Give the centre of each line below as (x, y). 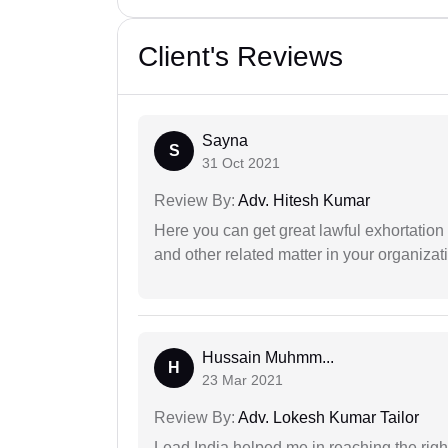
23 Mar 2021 (242, 379)
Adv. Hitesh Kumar (302, 200)
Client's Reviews (240, 56)
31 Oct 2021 (241, 162)
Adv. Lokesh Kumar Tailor (327, 417)
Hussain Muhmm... (268, 357)
